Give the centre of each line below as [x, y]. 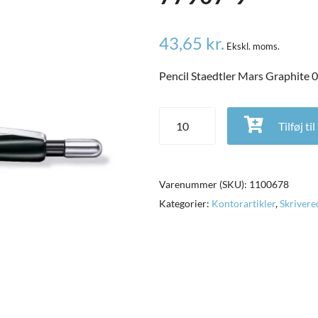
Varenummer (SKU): [204, 185]
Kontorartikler [243, 204]
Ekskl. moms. [253, 46]
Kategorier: [185, 204]
